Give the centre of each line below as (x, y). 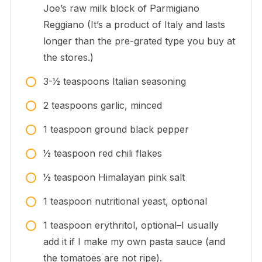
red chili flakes (130, 154)
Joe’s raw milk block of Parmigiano (121, 8)
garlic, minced (131, 106)
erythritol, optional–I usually (156, 225)
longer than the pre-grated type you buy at (139, 41)
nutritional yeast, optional (151, 201)
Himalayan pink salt (141, 177)
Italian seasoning (149, 82)
